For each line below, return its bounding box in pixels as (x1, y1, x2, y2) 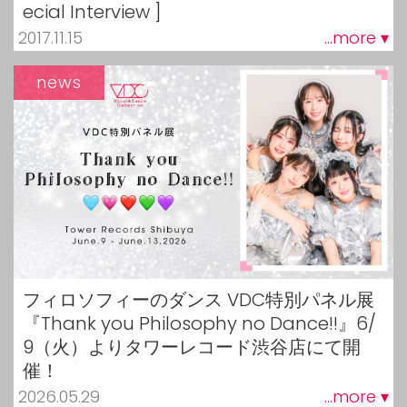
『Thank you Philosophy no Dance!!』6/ (23, 311, 376, 337)
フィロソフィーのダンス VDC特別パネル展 (23, 287, 374, 313)
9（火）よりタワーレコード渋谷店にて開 (23, 334, 361, 361)
